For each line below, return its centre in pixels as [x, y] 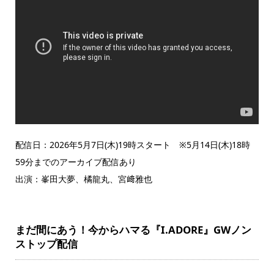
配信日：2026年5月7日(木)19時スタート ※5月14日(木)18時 [132, 145]
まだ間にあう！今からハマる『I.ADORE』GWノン [133, 230]
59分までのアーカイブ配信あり [76, 162]
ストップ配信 [46, 244]
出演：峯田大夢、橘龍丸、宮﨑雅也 [83, 179]
